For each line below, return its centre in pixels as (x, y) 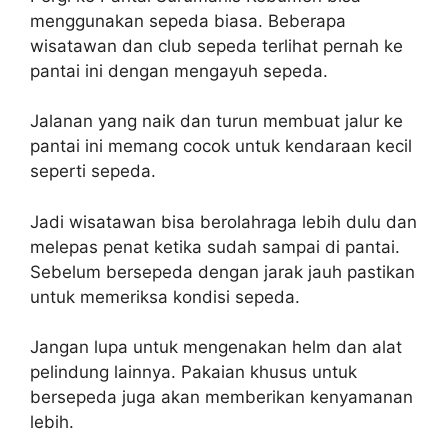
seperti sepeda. (93, 171)
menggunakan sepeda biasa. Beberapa (188, 20)
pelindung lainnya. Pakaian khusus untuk (193, 372)
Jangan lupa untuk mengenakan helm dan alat (216, 347)
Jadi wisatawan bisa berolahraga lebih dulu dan (223, 221)
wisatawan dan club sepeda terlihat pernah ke (216, 45)
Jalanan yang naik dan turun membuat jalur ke (216, 121)
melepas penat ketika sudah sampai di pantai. (215, 246)
